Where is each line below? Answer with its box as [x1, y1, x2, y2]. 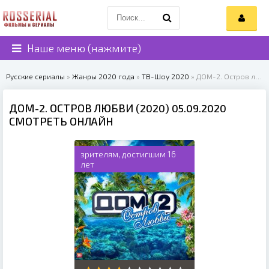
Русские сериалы [6, 72, 65, 80]
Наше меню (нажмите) [27, 41, 141, 55]
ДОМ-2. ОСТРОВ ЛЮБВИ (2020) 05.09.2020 [9, 101, 226, 115]
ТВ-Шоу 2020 [142, 72, 189, 80]
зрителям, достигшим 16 [80, 149, 176, 159]
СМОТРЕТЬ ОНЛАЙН [9, 115, 113, 128]
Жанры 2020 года [72, 72, 134, 80]
